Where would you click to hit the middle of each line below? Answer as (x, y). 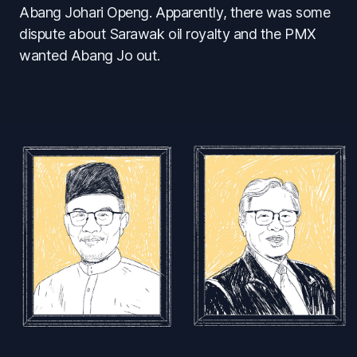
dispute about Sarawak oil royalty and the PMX (168, 33)
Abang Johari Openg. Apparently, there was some (175, 12)
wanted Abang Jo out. (90, 55)
